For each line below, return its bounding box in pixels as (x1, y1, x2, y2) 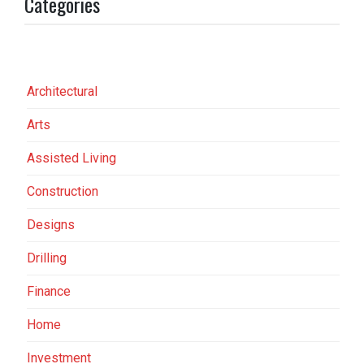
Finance (27, 284, 71, 299)
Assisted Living (27, 150, 116, 166)
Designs (27, 217, 75, 232)
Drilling (27, 250, 67, 266)
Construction (27, 184, 98, 199)
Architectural (27, 84, 97, 99)
